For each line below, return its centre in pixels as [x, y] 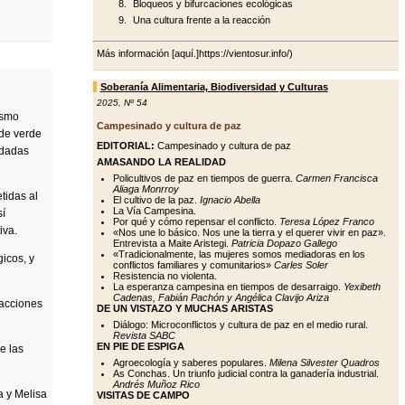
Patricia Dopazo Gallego [284, 243]
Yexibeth [362, 286]
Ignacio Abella [230, 199]
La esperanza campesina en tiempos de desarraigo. [228, 286]
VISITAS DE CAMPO [143, 395]
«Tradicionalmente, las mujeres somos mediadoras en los [239, 254]
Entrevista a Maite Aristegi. [172, 243]
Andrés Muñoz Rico [156, 384]
